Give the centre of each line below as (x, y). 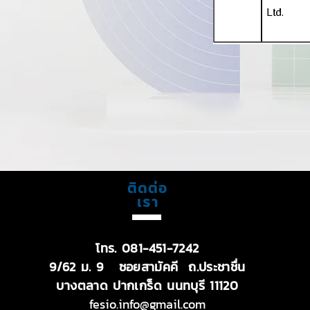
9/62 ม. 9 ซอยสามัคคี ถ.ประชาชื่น (147, 267)
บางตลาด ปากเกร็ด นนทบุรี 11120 (147, 285)
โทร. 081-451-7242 (147, 248)
